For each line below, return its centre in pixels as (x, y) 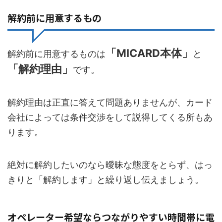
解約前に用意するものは (56, 54)
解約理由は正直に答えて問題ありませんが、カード (110, 102)
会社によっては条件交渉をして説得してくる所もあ (110, 117)
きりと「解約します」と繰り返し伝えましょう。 (106, 179)
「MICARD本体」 (149, 53)
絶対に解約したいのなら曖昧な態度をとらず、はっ (110, 165)
